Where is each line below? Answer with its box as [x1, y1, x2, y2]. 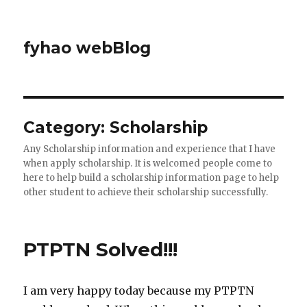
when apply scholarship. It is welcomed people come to [23, 158, 273, 169]
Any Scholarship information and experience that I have [23, 143, 276, 155]
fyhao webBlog [23, 38, 151, 58]
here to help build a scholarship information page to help [23, 172, 280, 184]
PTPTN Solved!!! [23, 238, 178, 261]
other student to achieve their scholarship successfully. [23, 186, 269, 198]
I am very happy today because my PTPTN [23, 284, 254, 297]
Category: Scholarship [23, 118, 208, 137]
